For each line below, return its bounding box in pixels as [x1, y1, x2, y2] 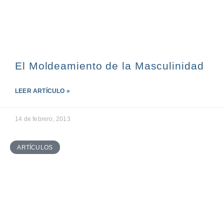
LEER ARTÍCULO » [15, 87, 70, 95]
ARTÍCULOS [17, 143, 53, 151]
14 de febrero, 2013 [15, 115, 70, 123]
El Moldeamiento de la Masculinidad [15, 60, 204, 72]
